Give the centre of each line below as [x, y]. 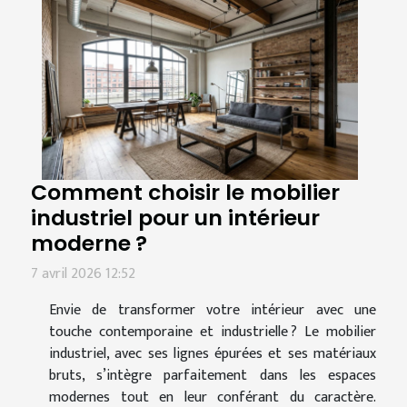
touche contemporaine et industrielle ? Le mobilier [213, 333]
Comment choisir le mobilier [185, 193]
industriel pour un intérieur [175, 218]
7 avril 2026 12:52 [83, 274]
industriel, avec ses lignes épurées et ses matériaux [213, 354]
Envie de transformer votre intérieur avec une [213, 311]
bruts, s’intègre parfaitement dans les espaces [213, 376]
